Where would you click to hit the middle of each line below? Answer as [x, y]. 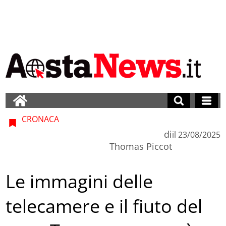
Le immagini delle [79, 182]
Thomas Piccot [140, 146]
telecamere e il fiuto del [104, 206]
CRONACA [40, 119]
